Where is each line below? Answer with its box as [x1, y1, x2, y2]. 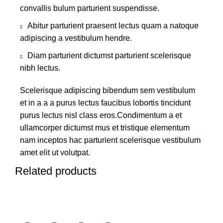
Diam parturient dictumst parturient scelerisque [27, 51, 191, 60]
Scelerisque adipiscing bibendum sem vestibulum [20, 86, 195, 95]
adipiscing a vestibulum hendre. [20, 33, 132, 42]
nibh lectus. [20, 63, 60, 72]
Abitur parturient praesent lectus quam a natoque [27, 21, 199, 30]
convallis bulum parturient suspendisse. [20, 3, 159, 12]
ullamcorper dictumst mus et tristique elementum [20, 123, 190, 132]
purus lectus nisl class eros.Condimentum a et [20, 111, 182, 119]
